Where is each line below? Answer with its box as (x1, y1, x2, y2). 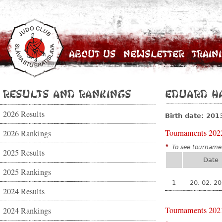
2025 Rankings (3, 166, 51, 177)
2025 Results (3, 147, 45, 158)
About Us (69, 48, 116, 59)
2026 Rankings (3, 128, 51, 139)
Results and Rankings (3, 87, 131, 100)
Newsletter (123, 48, 184, 59)
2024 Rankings (3, 205, 51, 216)
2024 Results (3, 186, 45, 197)
